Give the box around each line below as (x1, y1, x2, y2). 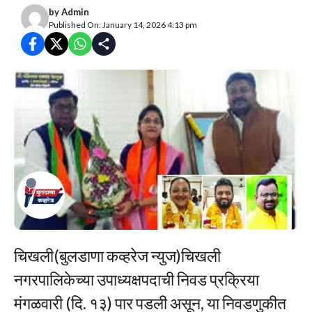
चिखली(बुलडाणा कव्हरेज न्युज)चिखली (14, 245, 221, 265)
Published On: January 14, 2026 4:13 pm (49, 19, 197, 30)
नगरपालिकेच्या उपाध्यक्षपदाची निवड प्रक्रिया (14, 269, 259, 289)
